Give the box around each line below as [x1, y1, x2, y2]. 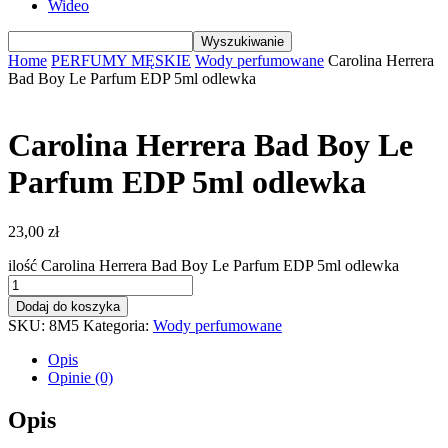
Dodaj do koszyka [16, 298, 120, 314]
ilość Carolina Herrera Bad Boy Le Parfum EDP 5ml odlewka [8, 256, 399, 274]
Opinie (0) [48, 368, 113, 386]
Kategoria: [83, 316, 153, 334]
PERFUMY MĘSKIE [51, 52, 191, 69]
